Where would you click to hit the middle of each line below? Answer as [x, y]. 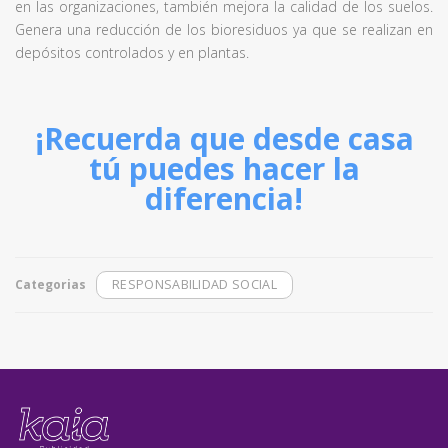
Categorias [50, 284]
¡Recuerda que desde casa [224, 138]
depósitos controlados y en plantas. [132, 52]
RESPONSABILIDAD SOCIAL [194, 284]
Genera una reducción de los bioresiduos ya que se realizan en [224, 29]
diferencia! [224, 198]
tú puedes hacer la [224, 168]
